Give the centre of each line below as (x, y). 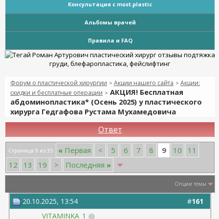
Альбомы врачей (110, 22)
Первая (77, 150)
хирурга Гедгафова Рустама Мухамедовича (93, 111)
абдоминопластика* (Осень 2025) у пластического (106, 102)
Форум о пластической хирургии (59, 83)
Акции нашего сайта (144, 83)
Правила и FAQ (110, 40)
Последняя (86, 165)
